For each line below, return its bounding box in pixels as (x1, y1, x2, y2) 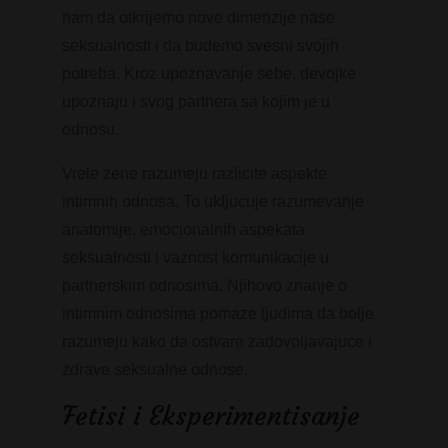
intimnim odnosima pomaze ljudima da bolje (62, 305, 375, 322)
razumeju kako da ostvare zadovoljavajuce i (62, 333, 373, 350)
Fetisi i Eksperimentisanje (62, 400, 361, 432)
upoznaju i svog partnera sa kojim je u (62, 93, 331, 110)
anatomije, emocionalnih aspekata (62, 221, 306, 238)
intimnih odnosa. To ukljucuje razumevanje (62, 193, 365, 210)
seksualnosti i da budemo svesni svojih (62, 37, 340, 54)
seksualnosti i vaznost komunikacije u (62, 249, 330, 266)
